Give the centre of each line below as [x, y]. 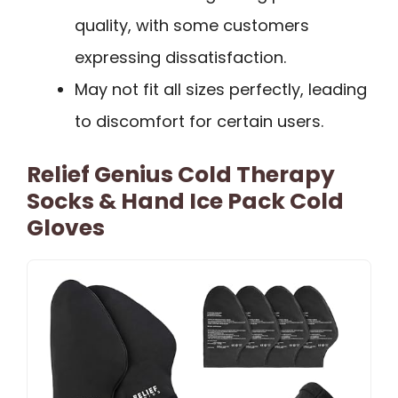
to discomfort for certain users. [199, 122]
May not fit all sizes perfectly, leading [221, 90]
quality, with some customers [192, 26]
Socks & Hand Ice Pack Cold [185, 202]
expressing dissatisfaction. [180, 58]
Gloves [66, 228]
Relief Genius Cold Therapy [181, 175]
